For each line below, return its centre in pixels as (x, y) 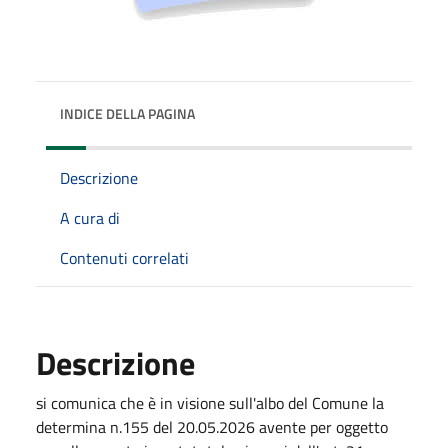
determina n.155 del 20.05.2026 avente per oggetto (212, 426)
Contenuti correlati (124, 257)
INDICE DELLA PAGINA (127, 113)
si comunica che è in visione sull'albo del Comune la (210, 402)
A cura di (90, 217)
